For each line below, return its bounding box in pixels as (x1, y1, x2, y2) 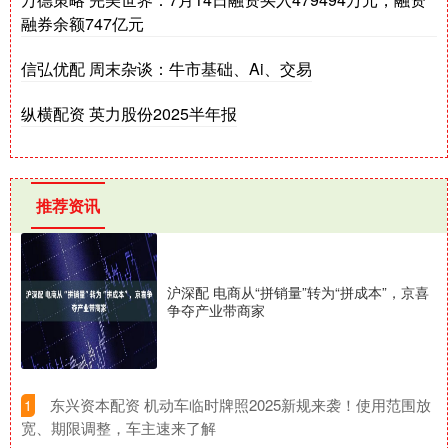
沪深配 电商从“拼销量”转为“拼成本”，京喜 (167, 282, 429, 303)
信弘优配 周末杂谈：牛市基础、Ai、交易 (21, 57, 312, 81)
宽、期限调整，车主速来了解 (21, 417, 216, 439)
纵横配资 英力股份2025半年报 (21, 102, 237, 126)
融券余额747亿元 (21, 12, 144, 36)
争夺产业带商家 (167, 300, 265, 321)
